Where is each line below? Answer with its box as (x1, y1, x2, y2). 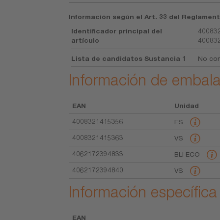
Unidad (174, 102, 199, 110)
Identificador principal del (71, 27, 163, 35)
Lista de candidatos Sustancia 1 (71, 54, 187, 62)
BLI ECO (174, 150, 202, 159)
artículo (71, 36, 100, 45)
